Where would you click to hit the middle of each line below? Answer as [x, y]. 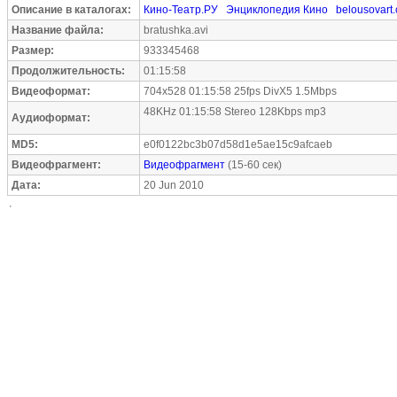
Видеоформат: [51, 91]
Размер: [33, 51]
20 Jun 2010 [174, 185]
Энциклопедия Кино [277, 10]
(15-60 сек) [253, 165]
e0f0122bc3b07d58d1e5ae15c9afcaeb [238, 144]
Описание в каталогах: [71, 10]
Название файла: [58, 30]
